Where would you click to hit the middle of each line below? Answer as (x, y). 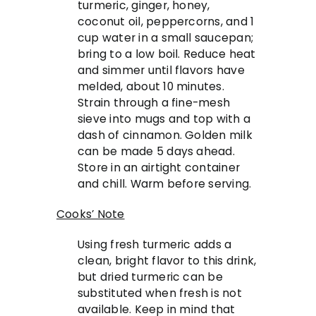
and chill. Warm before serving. (165, 184)
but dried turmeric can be (150, 277)
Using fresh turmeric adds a (155, 245)
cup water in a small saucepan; (166, 38)
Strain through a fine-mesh (154, 103)
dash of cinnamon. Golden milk (165, 135)
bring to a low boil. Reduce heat (167, 54)
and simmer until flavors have (161, 71)
